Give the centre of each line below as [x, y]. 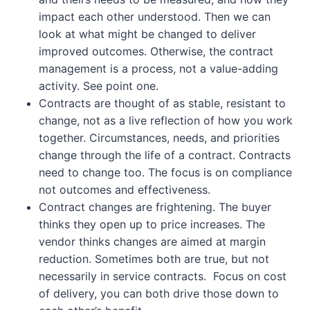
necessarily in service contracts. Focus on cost [163, 276]
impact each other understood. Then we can [155, 17]
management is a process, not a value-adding [158, 69]
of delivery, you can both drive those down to [159, 294]
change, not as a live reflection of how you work [166, 121]
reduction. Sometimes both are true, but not [154, 259]
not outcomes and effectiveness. [133, 190]
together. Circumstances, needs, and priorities [159, 138]
